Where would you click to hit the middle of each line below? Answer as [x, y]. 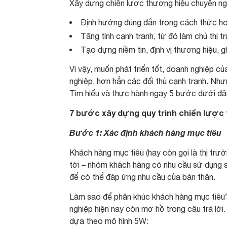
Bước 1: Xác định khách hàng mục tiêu [145, 133]
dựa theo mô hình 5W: [109, 221]
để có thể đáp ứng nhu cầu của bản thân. [142, 177]
